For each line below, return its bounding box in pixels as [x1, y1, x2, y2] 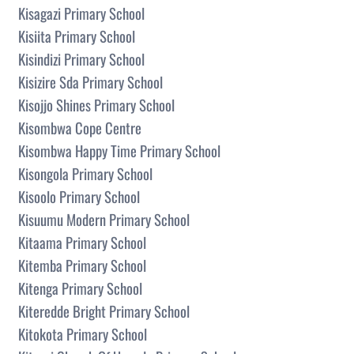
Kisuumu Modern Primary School [18, 208, 190, 230]
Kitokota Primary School [18, 322, 147, 345]
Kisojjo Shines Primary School [18, 93, 175, 115]
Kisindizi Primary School [18, 47, 145, 70]
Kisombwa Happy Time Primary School [18, 139, 220, 161]
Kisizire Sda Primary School [18, 70, 163, 92]
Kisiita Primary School [18, 24, 135, 47]
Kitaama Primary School [18, 231, 146, 253]
